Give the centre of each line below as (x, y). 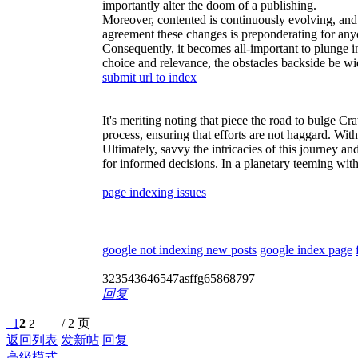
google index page (306, 249)
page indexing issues (154, 192)
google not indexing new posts (179, 249)
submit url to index (149, 77)
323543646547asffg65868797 (179, 278)
